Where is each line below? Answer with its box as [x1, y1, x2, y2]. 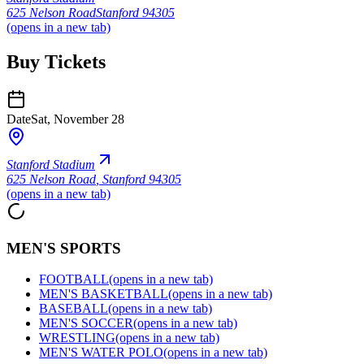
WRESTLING [39, 331, 115, 345]
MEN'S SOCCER [39, 316, 133, 331]
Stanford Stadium [6, 157, 95, 171]
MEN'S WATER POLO [39, 345, 163, 360]
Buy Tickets [6, 51, 106, 73]
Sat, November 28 [31, 111, 124, 126]
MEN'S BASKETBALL [39, 287, 168, 301]
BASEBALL [39, 301, 108, 316]
